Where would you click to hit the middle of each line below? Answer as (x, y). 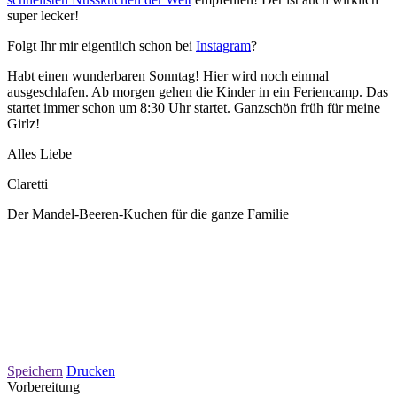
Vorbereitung (43, 386)
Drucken (91, 370)
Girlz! (23, 123)
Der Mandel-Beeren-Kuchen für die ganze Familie (148, 214)
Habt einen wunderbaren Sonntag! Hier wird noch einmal (168, 75)
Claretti (27, 183)
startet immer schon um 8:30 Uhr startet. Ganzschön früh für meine (194, 107)
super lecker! (43, 15)
